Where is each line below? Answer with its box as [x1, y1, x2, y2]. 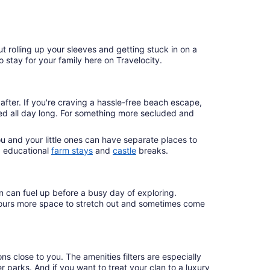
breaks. [136, 145, 171, 155]
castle [113, 145, 136, 155]
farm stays [51, 145, 93, 155]
